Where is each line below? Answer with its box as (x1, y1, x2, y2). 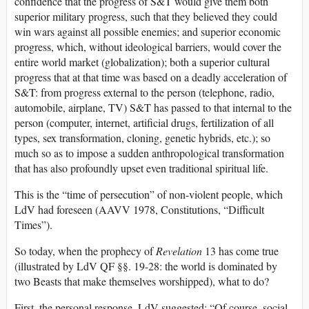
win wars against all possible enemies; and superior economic (14, 24, 281, 39)
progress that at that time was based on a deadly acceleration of (14, 70, 287, 85)
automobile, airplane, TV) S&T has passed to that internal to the (14, 100, 292, 115)
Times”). (14, 217, 52, 232)
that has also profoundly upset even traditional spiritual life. (14, 161, 268, 176)
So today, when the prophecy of (14, 243, 156, 259)
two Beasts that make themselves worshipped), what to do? (14, 274, 269, 289)
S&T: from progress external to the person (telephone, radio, (14, 85, 275, 100)
